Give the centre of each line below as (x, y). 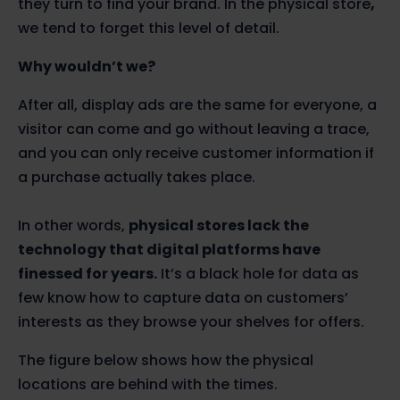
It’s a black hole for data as (258, 273)
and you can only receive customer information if (196, 153)
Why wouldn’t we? (87, 66)
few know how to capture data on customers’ (183, 297)
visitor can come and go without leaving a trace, (194, 129)
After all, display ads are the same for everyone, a (197, 104)
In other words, (73, 225)
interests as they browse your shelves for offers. (191, 321)
